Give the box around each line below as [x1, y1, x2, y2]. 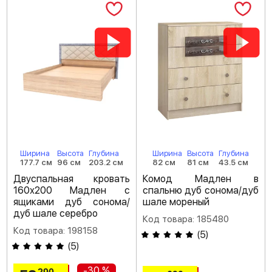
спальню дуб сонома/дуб [142, 185, 259, 196]
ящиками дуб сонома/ [13, 196, 130, 208]
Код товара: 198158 [13, 225, 98, 236]
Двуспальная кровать [13, 173, 130, 185]
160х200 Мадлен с [13, 185, 130, 196]
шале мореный [142, 196, 209, 208]
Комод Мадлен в [142, 173, 259, 185]
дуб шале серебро [13, 208, 98, 219]
